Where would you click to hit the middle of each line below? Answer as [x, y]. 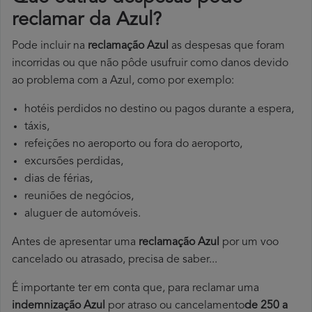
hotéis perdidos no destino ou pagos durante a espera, [159, 110]
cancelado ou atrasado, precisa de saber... [115, 260]
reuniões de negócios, [79, 197]
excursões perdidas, [74, 162]
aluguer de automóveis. [83, 214]
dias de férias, [58, 179]
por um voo [249, 243]
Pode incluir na [50, 46]
